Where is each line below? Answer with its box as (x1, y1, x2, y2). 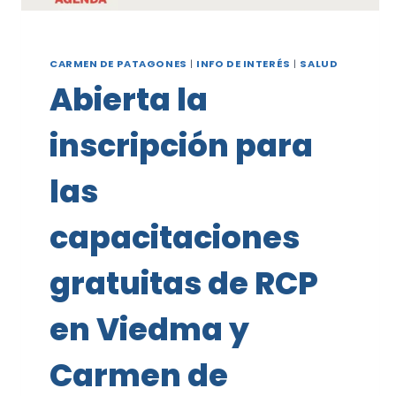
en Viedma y (49, 307, 249, 351)
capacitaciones (49, 215, 300, 259)
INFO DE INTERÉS (196, 57, 291, 72)
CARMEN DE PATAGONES (49, 57, 187, 72)
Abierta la (49, 77, 208, 121)
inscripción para (49, 123, 313, 167)
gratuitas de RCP (49, 261, 318, 305)
